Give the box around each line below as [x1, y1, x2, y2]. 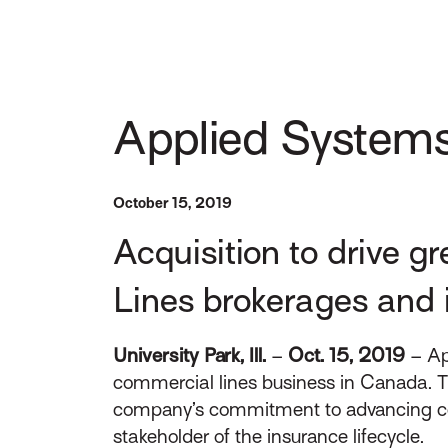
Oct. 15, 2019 [282, 343, 405, 366]
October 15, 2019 [112, 195, 232, 212]
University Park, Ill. [112, 343, 271, 366]
